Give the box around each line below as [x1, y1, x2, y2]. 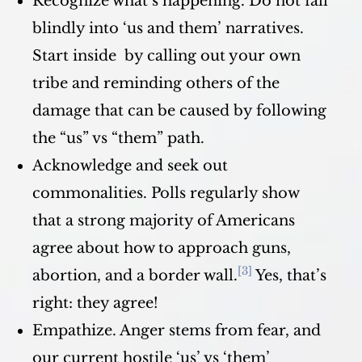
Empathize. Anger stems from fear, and [32, 322, 321, 339]
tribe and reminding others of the [32, 74, 280, 92]
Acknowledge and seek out [32, 157, 228, 175]
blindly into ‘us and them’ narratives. [32, 19, 304, 37]
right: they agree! [32, 294, 158, 312]
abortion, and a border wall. [32, 267, 238, 284]
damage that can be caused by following [32, 102, 326, 120]
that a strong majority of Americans [32, 212, 295, 229]
